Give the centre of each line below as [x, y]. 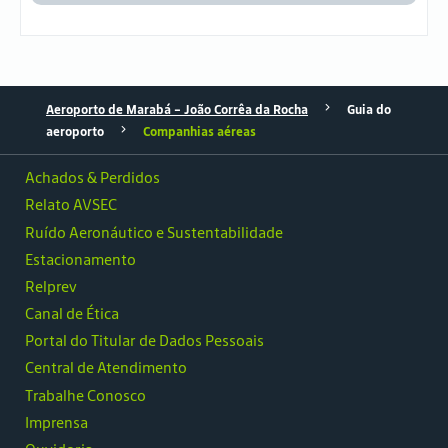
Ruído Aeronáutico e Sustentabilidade [154, 232]
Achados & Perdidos [92, 178]
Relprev [51, 286]
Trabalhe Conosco [85, 395]
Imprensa [56, 422]
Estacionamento [80, 259]
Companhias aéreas [199, 131]
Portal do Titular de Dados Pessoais [144, 341]
